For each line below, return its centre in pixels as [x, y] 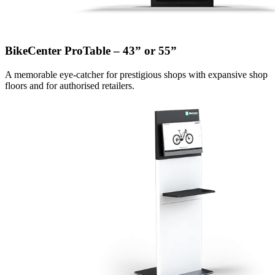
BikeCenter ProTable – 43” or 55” [91, 50]
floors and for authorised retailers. [70, 85]
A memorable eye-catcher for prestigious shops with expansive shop [136, 74]
